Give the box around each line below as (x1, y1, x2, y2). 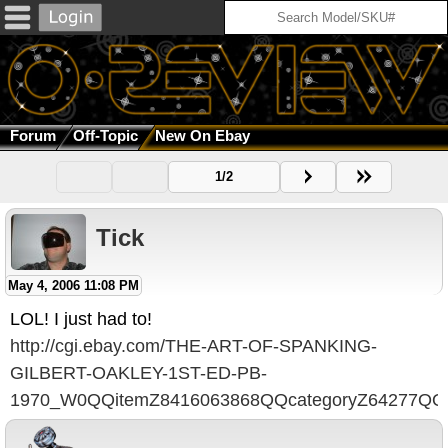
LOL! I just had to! (10, 309, 152, 330)
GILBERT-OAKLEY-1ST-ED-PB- (10, 363, 267, 384)
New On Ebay (155, 127, 250, 145)
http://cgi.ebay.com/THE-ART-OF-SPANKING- (10, 336, 377, 357)
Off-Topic (73, 127, 138, 145)
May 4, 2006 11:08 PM (8, 278, 139, 294)
